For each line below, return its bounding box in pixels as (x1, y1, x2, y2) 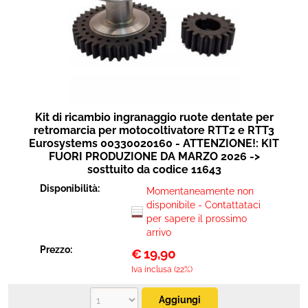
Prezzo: (40, 244, 75, 255)
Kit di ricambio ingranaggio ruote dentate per (34, 111, 274, 124)
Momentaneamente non (146, 186, 254, 197)
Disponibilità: (40, 183, 102, 194)
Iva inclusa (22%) (131, 265, 192, 274)
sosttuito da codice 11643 (87, 163, 221, 176)
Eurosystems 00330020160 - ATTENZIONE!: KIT (29, 137, 279, 150)
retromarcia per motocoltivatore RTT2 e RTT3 (34, 124, 274, 137)
